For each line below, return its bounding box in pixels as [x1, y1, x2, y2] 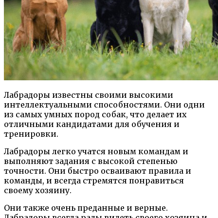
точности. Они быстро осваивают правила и [4, 166, 191, 176]
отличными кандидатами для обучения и [4, 119, 180, 129]
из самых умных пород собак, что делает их [4, 109, 187, 119]
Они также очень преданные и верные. [4, 203, 168, 213]
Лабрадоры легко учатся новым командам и [4, 146, 188, 156]
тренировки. [4, 129, 58, 139]
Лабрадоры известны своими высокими [4, 90, 173, 100]
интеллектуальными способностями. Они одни [4, 100, 205, 109]
